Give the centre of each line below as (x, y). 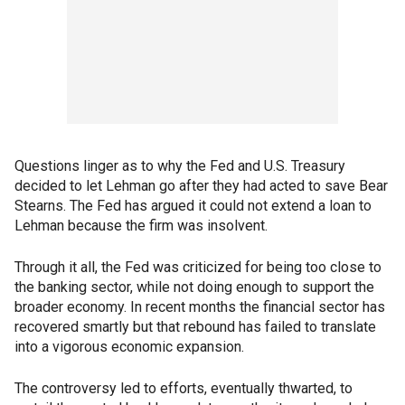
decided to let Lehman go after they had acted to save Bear (201, 186)
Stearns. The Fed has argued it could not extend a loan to (193, 206)
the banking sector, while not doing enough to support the (194, 287)
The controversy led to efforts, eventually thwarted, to (184, 388)
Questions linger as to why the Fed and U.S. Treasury (180, 166)
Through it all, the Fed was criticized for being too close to (198, 267)
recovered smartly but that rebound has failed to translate (195, 327)
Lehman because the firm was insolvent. (141, 226)
